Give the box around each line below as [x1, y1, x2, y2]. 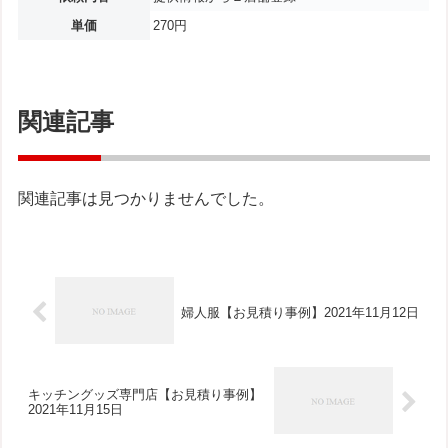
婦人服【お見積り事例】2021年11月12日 [180, 304, 419, 320]
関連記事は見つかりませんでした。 [18, 190, 275, 208]
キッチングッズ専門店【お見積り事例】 [28, 387, 263, 403]
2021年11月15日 [28, 402, 124, 418]
